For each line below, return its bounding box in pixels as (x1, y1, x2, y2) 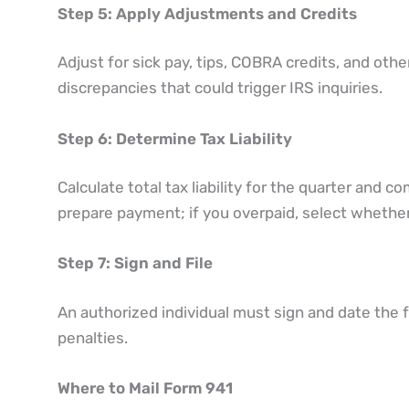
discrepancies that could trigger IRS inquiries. (57, 79, 383, 98)
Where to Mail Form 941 (57, 378, 233, 397)
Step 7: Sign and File (57, 254, 213, 273)
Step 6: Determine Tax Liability (57, 129, 292, 148)
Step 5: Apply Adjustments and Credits (57, 4, 357, 23)
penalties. (57, 328, 128, 347)
